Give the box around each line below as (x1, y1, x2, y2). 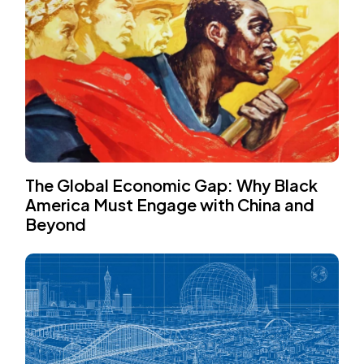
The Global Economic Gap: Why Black (25, 175, 318, 196)
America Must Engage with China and (25, 194, 315, 215)
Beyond (25, 214, 87, 235)
